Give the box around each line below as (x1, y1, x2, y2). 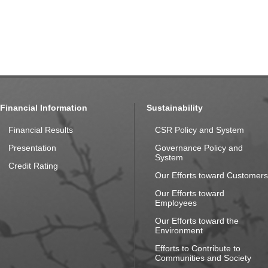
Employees (155, 198, 197, 208)
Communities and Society (155, 253, 251, 263)
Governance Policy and (155, 143, 243, 153)
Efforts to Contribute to (155, 243, 240, 253)
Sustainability (147, 103, 203, 112)
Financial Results (8, 125, 73, 135)
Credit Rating (8, 161, 58, 170)
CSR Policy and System (155, 125, 244, 135)
